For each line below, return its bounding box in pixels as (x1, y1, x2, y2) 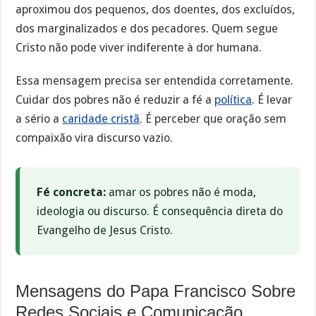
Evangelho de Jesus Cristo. (37, 223, 174, 237)
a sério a (16, 111, 63, 126)
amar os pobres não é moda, (106, 185, 257, 199)
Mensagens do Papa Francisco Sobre (16, 281, 296, 300)
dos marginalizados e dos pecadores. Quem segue (16, 22, 279, 36)
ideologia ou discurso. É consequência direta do (37, 204, 284, 218)
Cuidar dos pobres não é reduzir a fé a (16, 92, 215, 107)
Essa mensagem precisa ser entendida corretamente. (16, 73, 294, 87)
